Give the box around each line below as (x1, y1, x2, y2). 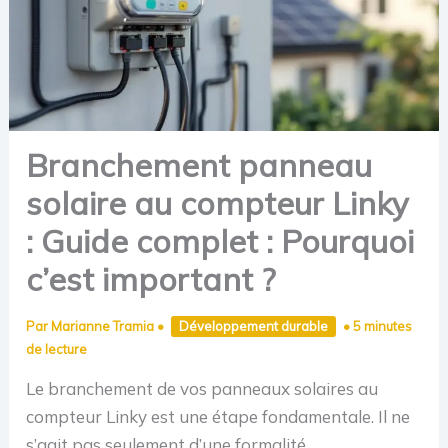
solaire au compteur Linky (26, 182, 410, 223)
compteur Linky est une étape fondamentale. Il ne (26, 405, 411, 427)
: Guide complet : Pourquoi (26, 220, 415, 261)
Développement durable (179, 317, 329, 334)
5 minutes (353, 317, 413, 334)
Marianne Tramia (51, 317, 158, 334)
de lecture (26, 340, 88, 357)
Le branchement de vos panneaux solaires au (26, 377, 379, 399)
